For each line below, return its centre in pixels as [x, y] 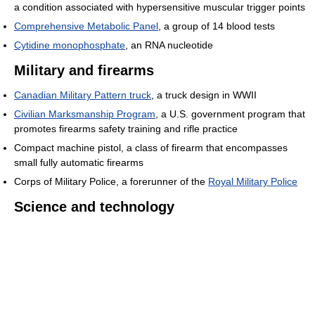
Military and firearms [84, 70]
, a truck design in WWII [204, 95]
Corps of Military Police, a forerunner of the [111, 181]
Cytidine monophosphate [70, 45]
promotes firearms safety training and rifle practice [126, 129]
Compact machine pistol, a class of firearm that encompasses [151, 148]
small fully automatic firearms [79, 162]
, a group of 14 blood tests [217, 26]
